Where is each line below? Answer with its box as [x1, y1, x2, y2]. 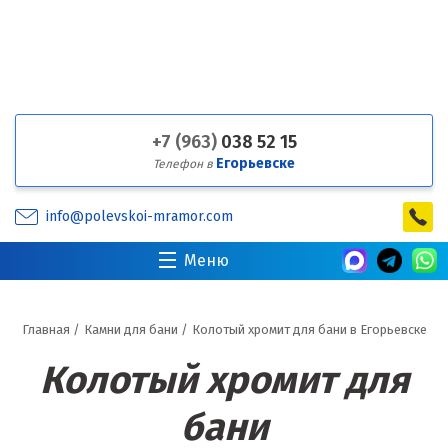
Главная [21, 322, 70, 337]
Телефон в [153, 157, 216, 171]
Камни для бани [83, 322, 178, 337]
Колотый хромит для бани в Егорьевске [191, 322, 427, 337]
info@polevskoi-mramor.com [46, 208, 233, 225]
